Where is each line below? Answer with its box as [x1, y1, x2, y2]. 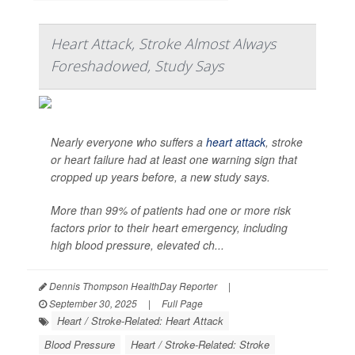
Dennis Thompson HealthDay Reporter [47, 279, 217, 293]
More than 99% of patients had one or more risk [51, 202, 291, 219]
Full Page [162, 296, 203, 311]
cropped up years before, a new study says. [51, 169, 270, 185]
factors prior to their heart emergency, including [51, 219, 288, 236]
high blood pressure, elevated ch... [51, 237, 224, 254]
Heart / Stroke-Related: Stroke [131, 337, 269, 353]
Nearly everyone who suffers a [51, 134, 206, 151]
